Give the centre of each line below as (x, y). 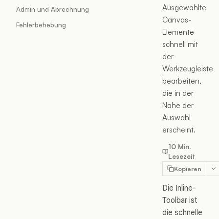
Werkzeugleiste (188, 68)
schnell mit (180, 44)
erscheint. (179, 130)
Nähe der (178, 105)
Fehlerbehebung (41, 25)
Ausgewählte (184, 7)
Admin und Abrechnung (53, 9)
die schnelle (182, 212)
